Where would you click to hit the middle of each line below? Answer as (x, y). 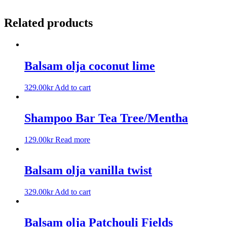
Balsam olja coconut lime (90, 66)
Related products (48, 23)
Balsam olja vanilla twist (88, 170)
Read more (73, 139)
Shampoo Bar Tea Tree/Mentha (106, 118)
